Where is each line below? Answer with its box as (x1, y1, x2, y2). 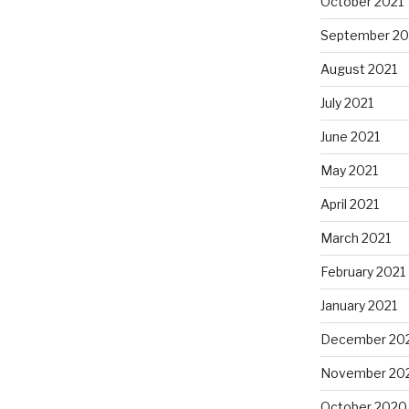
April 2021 (320, 195, 379, 212)
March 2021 (320, 229, 391, 246)
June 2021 (320, 128, 380, 144)
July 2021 (320, 94, 373, 110)
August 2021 (320, 60, 397, 77)
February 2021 (320, 263, 405, 279)
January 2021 (320, 297, 397, 313)
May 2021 (320, 162, 378, 178)
